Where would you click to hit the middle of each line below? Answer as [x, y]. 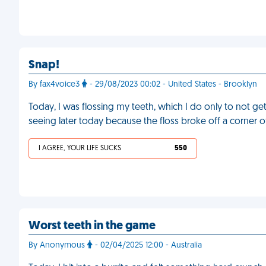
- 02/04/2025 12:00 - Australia [147, 246]
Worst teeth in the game [92, 226]
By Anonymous [58, 246]
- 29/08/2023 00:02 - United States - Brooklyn [172, 85]
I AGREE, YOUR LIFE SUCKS [80, 148]
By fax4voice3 [55, 85]
